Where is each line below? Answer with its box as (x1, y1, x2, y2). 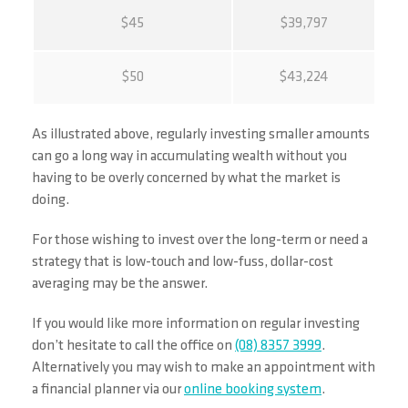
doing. (32, 193, 69, 208)
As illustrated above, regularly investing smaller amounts (32, 127, 370, 142)
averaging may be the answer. (32, 277, 208, 291)
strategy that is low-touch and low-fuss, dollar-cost (32, 255, 333, 270)
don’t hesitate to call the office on (32, 339, 235, 353)
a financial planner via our (32, 382, 184, 397)
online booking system (184, 382, 321, 397)
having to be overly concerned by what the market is (32, 171, 341, 186)
